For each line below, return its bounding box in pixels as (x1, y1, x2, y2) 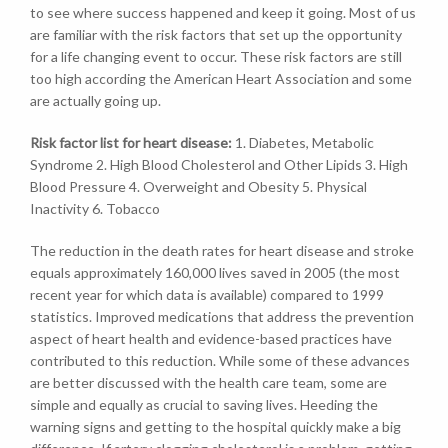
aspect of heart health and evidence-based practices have (30, 330, 392, 347)
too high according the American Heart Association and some (30, 70, 412, 87)
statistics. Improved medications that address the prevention (30, 308, 414, 325)
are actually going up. (30, 92, 161, 109)
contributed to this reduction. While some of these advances (30, 352, 410, 369)
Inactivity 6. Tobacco (30, 200, 160, 217)
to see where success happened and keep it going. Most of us (30, 4, 416, 21)
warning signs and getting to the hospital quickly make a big (30, 418, 401, 435)
